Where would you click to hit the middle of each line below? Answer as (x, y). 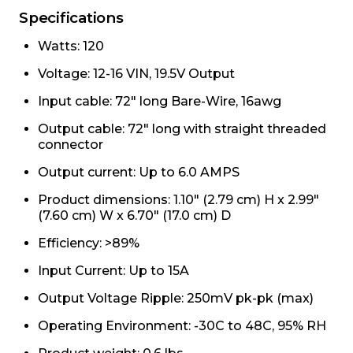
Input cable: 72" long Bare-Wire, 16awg (160, 102)
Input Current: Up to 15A (113, 271)
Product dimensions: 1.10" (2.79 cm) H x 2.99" (178, 200)
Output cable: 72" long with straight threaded (182, 129)
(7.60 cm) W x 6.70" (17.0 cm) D (134, 216)
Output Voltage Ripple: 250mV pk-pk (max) (176, 299)
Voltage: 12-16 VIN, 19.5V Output (136, 74)
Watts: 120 (71, 46)
